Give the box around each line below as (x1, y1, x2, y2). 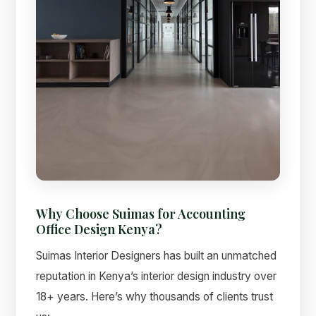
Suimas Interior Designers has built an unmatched (36, 249, 277, 263)
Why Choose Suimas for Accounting (36, 205, 246, 221)
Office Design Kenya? (36, 220, 163, 237)
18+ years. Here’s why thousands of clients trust (36, 290, 274, 304)
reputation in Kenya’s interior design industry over (36, 269, 277, 284)
